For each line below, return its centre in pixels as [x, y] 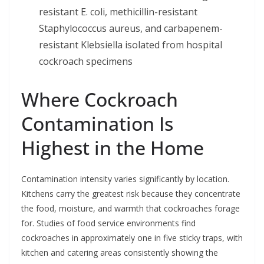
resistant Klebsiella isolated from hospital [131, 45]
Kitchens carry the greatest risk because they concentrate [131, 194]
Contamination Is [97, 124]
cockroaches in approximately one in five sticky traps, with [132, 238]
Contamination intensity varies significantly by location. [125, 179]
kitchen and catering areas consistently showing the [120, 253]
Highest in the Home [113, 148]
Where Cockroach [100, 100]
